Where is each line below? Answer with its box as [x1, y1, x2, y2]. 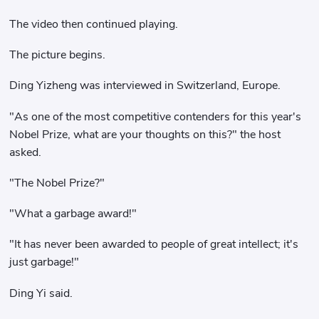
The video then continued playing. [9, 16, 179, 32]
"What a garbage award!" [9, 206, 137, 222]
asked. [9, 144, 42, 160]
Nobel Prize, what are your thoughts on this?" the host [9, 126, 281, 142]
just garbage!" [9, 254, 80, 271]
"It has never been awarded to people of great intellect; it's [9, 236, 299, 253]
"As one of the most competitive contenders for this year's [9, 108, 302, 125]
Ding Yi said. [9, 285, 73, 301]
